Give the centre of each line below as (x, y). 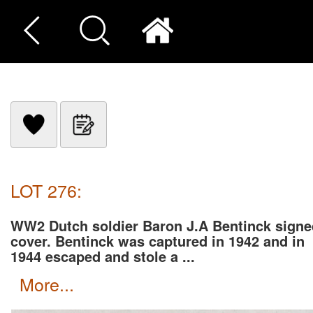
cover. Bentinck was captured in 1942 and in (158, 241)
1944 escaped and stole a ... (103, 256)
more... (54, 284)
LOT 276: (46, 190)
